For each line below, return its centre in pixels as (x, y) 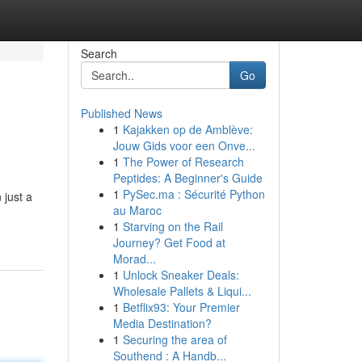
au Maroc (137, 210)
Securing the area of (175, 339)
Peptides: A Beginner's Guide (187, 178)
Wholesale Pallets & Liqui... (182, 291)
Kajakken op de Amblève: (187, 129)
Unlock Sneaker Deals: (181, 275)
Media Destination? (162, 323)
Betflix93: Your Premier (181, 307)
